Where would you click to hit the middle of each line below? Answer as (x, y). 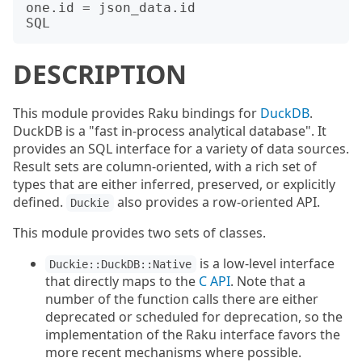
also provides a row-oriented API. (217, 202)
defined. (40, 202)
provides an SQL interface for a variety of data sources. (181, 149)
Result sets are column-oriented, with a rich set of (165, 166)
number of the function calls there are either (182, 299)
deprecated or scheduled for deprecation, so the (194, 317)
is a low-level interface (265, 263)
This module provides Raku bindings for (137, 113)
